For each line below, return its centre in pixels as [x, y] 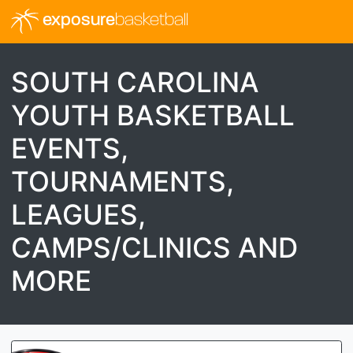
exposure [76, 21]
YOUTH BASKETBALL [153, 115]
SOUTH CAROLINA [135, 82]
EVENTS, [70, 148]
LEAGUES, [78, 214]
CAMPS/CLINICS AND [154, 247]
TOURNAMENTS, [123, 181]
